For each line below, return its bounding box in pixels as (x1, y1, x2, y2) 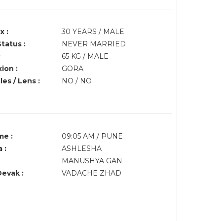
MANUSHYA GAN (61, 156, 122, 165)
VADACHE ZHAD (61, 169, 123, 178)
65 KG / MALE (61, 52, 109, 61)
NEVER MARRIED (61, 39, 126, 48)
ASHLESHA (61, 144, 102, 153)
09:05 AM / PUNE (61, 132, 125, 141)
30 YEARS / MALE (61, 27, 124, 36)
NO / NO (61, 76, 92, 85)
